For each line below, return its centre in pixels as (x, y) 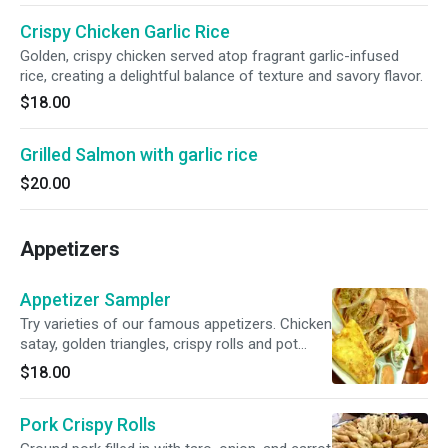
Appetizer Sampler (95, 299)
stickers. (47, 364)
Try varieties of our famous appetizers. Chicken (176, 324)
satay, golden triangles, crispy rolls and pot (159, 344)
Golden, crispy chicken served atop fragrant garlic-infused (209, 56)
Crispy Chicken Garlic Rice (125, 31)
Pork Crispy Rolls (88, 424)
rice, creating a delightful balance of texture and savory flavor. (221, 76)
